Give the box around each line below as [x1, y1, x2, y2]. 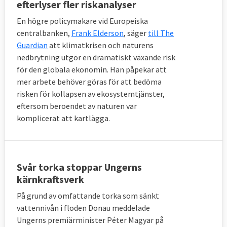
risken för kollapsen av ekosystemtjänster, [17, 88, 165, 99]
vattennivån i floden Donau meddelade [17, 202, 150, 213]
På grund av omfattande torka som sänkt [17, 190, 159, 201]
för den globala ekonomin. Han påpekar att [17, 64, 167, 74]
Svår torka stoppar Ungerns [17, 160, 142, 173]
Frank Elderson [71, 27, 124, 38]
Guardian [17, 40, 48, 50]
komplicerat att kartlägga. [17, 112, 110, 123]
